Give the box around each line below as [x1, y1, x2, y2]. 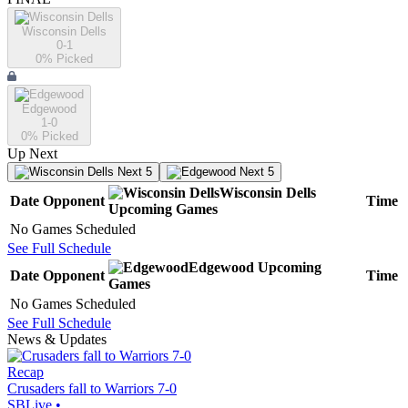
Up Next [7, 146, 57, 162]
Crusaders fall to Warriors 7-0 [7, 381, 177, 397]
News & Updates [7, 331, 107, 348]
